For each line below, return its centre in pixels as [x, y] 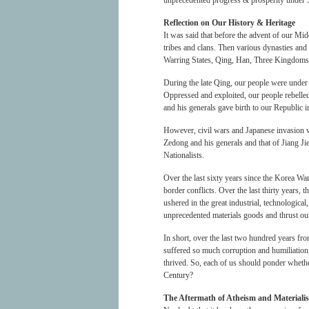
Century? [178, 275]
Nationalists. [184, 155]
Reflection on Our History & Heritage [229, 23]
